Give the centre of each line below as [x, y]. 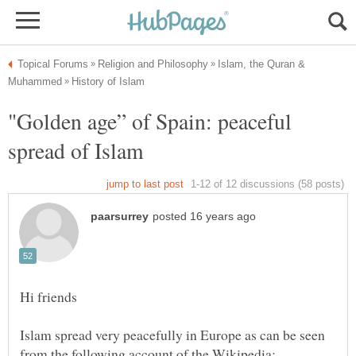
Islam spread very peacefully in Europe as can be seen [172, 335]
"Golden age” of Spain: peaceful [150, 121]
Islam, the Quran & [261, 64]
